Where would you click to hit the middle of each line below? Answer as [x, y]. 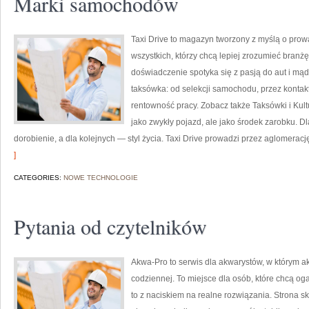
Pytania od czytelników [110, 226]
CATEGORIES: [39, 178]
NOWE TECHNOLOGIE [101, 178]
